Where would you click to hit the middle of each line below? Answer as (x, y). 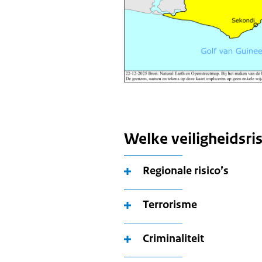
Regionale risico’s (186, 170)
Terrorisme (170, 204)
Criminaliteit (173, 238)
